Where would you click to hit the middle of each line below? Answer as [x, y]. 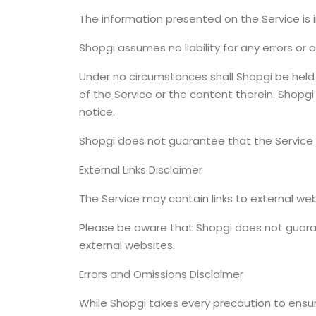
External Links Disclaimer [141, 169]
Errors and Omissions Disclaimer [161, 274]
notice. [97, 111]
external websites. [127, 245]
